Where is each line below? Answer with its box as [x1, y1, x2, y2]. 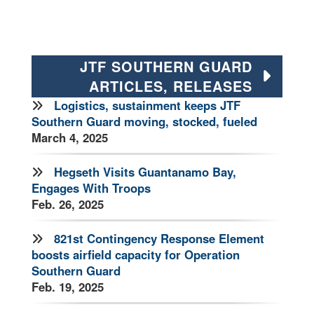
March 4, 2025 [32, 128, 108, 146]
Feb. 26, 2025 [32, 195, 104, 212]
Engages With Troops [32, 179, 151, 196]
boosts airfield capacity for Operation [32, 245, 240, 263]
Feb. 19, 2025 [32, 278, 104, 295]
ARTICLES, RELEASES [89, 75, 252, 96]
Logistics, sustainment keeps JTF [54, 96, 240, 114]
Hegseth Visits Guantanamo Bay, [54, 163, 236, 180]
